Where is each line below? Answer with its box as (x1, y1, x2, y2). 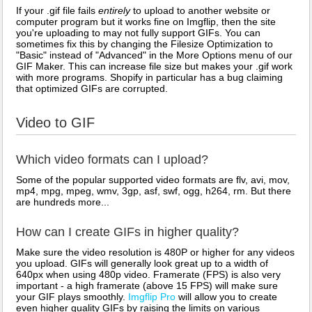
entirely (98, 5, 130, 16)
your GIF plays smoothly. (16, 291, 128, 302)
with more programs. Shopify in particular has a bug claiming (16, 72, 283, 83)
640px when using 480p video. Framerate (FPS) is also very (16, 269, 281, 280)
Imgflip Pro (128, 291, 175, 302)
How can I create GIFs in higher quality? (16, 225, 239, 239)
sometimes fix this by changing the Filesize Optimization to (16, 38, 273, 49)
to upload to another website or (130, 5, 270, 16)
